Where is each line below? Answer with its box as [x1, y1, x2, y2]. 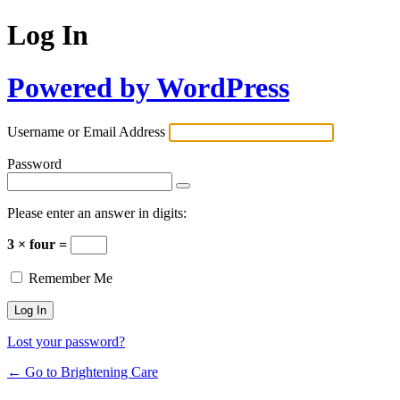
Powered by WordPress [7, 71, 289, 104]
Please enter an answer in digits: [7, 205, 187, 221]
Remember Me [29, 271, 112, 287]
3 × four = [7, 237, 71, 253]
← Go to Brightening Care [7, 364, 158, 380]
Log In [7, 19, 88, 52]
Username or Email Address [7, 124, 165, 140]
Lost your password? [7, 334, 125, 350]
